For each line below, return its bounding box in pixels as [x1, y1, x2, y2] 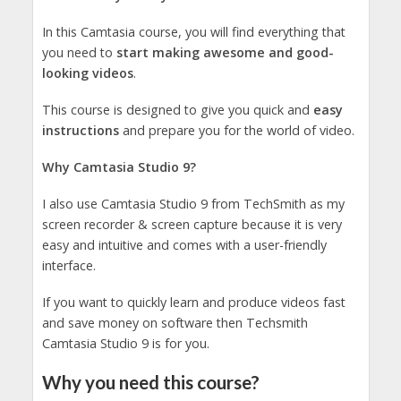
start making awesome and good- [115, 44, 334, 62]
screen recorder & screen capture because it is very [41, 216, 342, 234]
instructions [41, 122, 119, 140]
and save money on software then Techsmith [41, 314, 308, 332]
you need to [41, 44, 116, 62]
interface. [41, 257, 96, 275]
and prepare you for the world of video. [118, 122, 354, 140]
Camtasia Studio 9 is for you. [41, 335, 209, 353]
